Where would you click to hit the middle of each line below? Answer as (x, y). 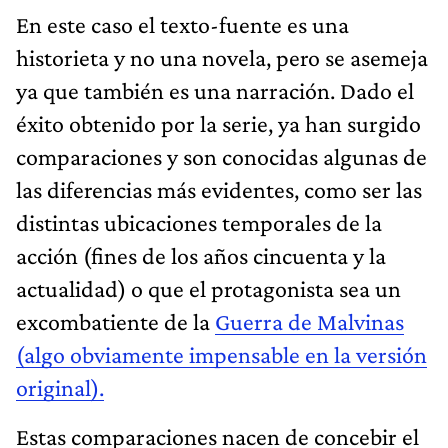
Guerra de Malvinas (309, 321)
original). (60, 387)
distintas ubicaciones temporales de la (199, 222)
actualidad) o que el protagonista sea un (208, 288)
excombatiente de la (115, 321)
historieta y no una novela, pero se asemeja (222, 57)
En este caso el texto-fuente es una (182, 24)
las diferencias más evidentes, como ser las (219, 189)
